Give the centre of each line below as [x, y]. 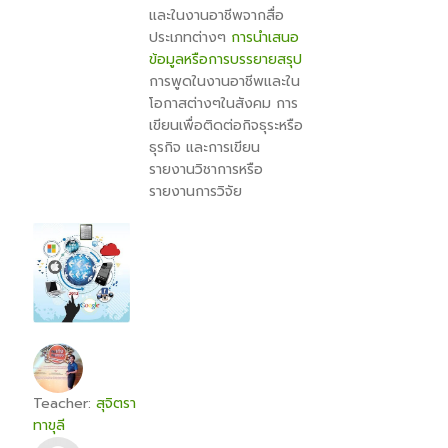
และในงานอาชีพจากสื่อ [216, 15]
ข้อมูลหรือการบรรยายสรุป [225, 59]
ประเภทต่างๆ [190, 37]
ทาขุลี [49, 425]
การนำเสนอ [265, 37]
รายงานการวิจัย [195, 191]
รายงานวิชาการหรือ [206, 169]
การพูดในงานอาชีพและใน [224, 81]
